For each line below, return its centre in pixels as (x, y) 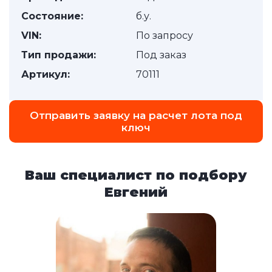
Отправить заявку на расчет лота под (136, 115)
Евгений (136, 192)
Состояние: (52, 16)
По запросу (165, 36)
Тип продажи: (59, 55)
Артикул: (46, 74)
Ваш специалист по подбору (136, 175)
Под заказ (161, 55)
